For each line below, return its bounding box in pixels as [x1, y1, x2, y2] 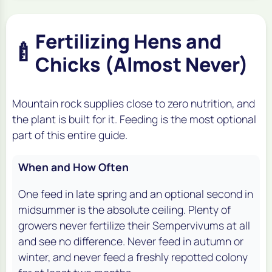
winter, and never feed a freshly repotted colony [18, 250, 248, 265]
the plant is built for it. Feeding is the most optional [12, 112, 256, 127]
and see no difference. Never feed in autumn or [18, 234, 243, 249]
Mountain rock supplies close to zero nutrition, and [12, 96, 255, 111]
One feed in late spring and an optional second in [18, 186, 253, 202]
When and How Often [18, 160, 129, 175]
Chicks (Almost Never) [35, 51, 248, 78]
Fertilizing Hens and [35, 28, 222, 55]
